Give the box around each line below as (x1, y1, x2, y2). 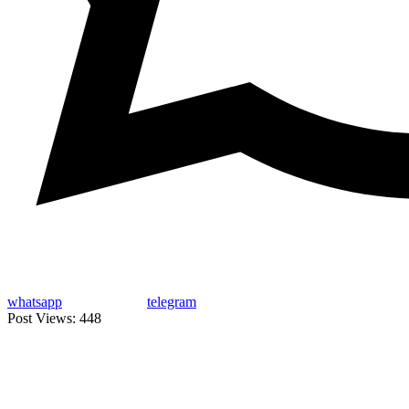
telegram (146, 294, 196, 310)
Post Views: (7, 310, 76, 327)
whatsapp (7, 294, 62, 310)
